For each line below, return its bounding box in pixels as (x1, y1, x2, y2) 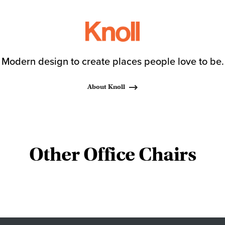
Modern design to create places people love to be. (1, 56, 224, 68)
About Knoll (87, 82, 125, 91)
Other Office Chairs (29, 143, 196, 167)
